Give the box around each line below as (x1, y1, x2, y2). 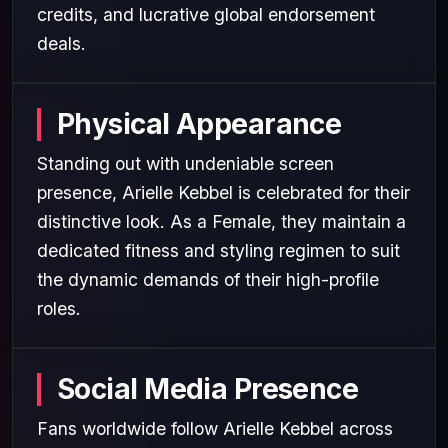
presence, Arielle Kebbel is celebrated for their (37, 181, 410, 203)
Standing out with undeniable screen (37, 152, 334, 174)
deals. (37, 32, 86, 54)
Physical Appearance (57, 106, 342, 141)
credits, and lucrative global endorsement (37, 3, 375, 25)
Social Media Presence (57, 371, 359, 406)
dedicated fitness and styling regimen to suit (37, 239, 400, 261)
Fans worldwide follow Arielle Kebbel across (37, 417, 393, 439)
